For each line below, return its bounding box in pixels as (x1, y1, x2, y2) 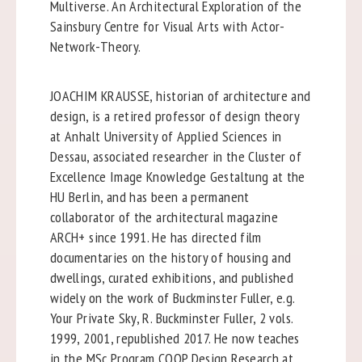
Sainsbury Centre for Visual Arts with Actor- (49, 16, 285, 36)
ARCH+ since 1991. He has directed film (49, 227, 262, 246)
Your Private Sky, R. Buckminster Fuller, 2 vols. (49, 308, 293, 327)
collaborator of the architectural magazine (49, 207, 279, 226)
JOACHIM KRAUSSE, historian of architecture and (49, 86, 311, 105)
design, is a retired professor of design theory (49, 106, 299, 125)
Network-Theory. (49, 36, 141, 56)
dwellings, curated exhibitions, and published (49, 267, 294, 287)
